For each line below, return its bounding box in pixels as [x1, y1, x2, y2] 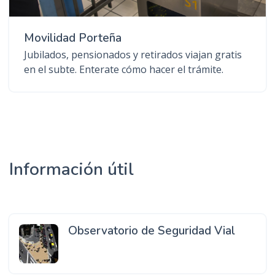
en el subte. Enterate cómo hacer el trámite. [24, 62, 223, 76]
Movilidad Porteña [24, 29, 122, 46]
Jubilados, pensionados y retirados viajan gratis [24, 47, 242, 61]
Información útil [9, 157, 134, 181]
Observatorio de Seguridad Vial [68, 222, 235, 239]
